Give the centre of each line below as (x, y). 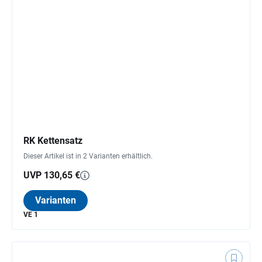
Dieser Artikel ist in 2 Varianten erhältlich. (88, 156)
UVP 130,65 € (52, 175)
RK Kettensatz (53, 140)
